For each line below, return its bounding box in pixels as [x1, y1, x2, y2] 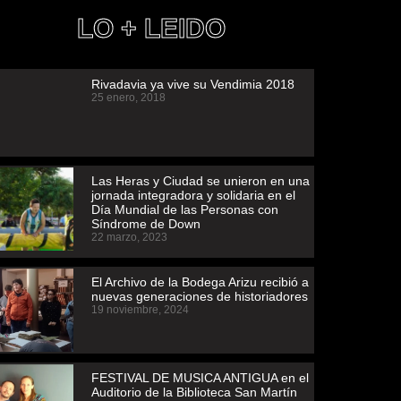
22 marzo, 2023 [90, 230, 167, 243]
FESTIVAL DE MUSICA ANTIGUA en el [90, 371, 309, 386]
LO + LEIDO [76, 13, 226, 43]
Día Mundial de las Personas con [90, 201, 278, 217]
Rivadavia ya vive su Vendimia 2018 [90, 76, 294, 91]
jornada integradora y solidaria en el [90, 187, 295, 202]
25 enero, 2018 [90, 90, 166, 104]
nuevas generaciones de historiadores [90, 288, 308, 303]
